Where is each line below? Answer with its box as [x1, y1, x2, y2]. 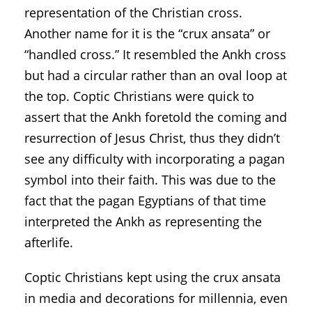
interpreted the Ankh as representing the [24, 212, 262, 230]
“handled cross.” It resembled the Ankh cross [24, 45, 286, 63]
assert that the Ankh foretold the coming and [24, 108, 287, 125]
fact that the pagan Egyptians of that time [24, 192, 266, 209]
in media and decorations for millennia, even [24, 289, 288, 306]
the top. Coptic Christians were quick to [24, 87, 254, 104]
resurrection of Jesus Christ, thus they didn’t [24, 129, 280, 146]
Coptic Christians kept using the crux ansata [24, 268, 281, 286]
